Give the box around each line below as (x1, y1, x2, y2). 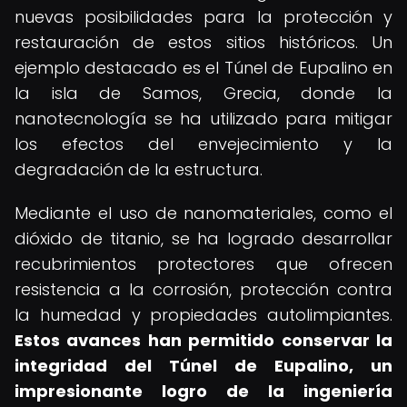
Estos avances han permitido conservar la (15, 329, 392, 352)
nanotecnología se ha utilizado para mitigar (15, 107, 392, 130)
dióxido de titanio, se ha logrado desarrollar (15, 227, 392, 250)
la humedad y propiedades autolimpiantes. (15, 303, 392, 326)
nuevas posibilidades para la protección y (15, 5, 392, 28)
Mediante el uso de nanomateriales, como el (15, 202, 392, 224)
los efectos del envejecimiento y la (15, 133, 392, 155)
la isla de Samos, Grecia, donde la (15, 82, 392, 104)
